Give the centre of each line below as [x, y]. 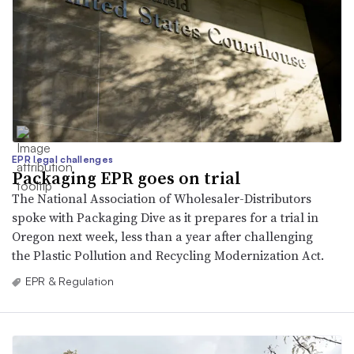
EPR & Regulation [70, 281]
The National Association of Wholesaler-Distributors [162, 198]
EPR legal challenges [63, 159]
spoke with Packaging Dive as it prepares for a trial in [165, 217]
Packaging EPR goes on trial [126, 177]
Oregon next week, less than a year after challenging [162, 236]
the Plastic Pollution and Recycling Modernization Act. [168, 255]
